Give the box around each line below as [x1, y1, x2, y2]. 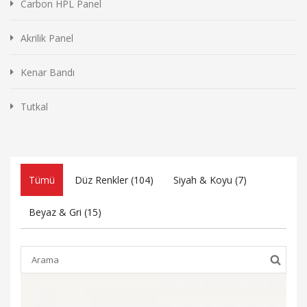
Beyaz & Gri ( [29, 205, 87, 219]
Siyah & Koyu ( [173, 173, 238, 186]
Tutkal [21, 99, 48, 113]
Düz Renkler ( [75, 173, 134, 186]
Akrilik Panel [21, 31, 73, 45]
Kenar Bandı [21, 65, 75, 79]
